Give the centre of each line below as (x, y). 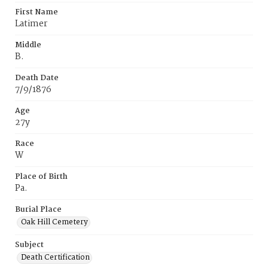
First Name (36, 12)
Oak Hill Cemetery (54, 222)
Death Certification (55, 258)
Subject (29, 245)
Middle (28, 45)
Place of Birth (41, 177)
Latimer (31, 24)
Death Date (37, 78)
